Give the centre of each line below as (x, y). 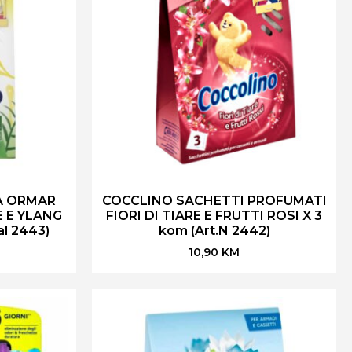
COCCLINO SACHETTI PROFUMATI (214, 201)
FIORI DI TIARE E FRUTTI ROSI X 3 (214, 216)
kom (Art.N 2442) (214, 231)
